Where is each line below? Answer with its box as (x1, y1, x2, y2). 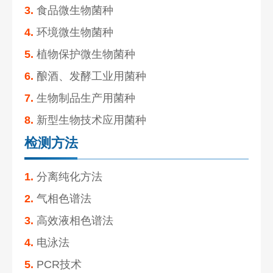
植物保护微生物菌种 (34, 48, 136, 60)
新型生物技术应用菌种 (34, 113, 147, 126)
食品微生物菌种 (34, 4, 114, 16)
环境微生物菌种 (34, 26, 114, 38)
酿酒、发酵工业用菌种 (34, 69, 147, 82)
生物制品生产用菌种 (34, 91, 136, 104)
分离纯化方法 (34, 170, 103, 183)
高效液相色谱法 (34, 214, 114, 227)
